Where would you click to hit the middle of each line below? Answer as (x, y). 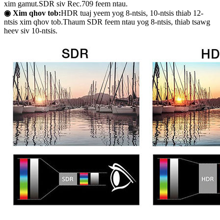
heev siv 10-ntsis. (31, 31)
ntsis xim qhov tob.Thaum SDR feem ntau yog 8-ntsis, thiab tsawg (107, 22)
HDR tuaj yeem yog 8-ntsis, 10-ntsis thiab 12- (132, 13)
